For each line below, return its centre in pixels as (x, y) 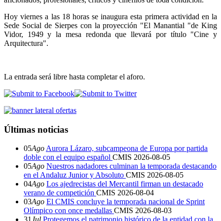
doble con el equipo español (68, 157)
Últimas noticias (36, 129)
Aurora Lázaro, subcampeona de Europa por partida (127, 148)
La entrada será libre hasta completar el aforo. (74, 76)
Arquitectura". (26, 43)
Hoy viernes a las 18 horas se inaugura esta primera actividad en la (110, 16)
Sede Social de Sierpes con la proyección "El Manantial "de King (110, 25)
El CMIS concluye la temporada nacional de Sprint (126, 202)
